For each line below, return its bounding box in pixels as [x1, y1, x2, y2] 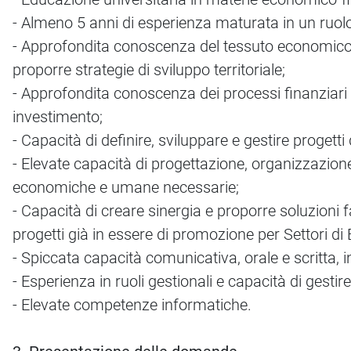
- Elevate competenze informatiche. [13, 295, 251, 315]
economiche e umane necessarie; [13, 178, 239, 197]
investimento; [13, 107, 103, 127]
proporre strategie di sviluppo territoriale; [13, 60, 285, 80]
